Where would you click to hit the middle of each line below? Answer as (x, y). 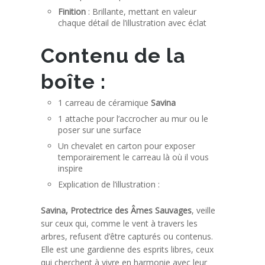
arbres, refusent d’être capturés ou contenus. (127, 236)
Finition (72, 11)
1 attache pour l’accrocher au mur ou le (133, 118)
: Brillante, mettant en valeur (141, 11)
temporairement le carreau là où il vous (134, 157)
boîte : (74, 81)
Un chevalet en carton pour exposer (127, 146)
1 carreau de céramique (105, 102)
